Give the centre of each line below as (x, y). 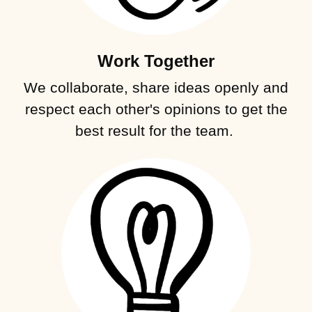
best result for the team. (156, 130)
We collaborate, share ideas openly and (156, 87)
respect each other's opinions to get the (156, 109)
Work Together (156, 61)
